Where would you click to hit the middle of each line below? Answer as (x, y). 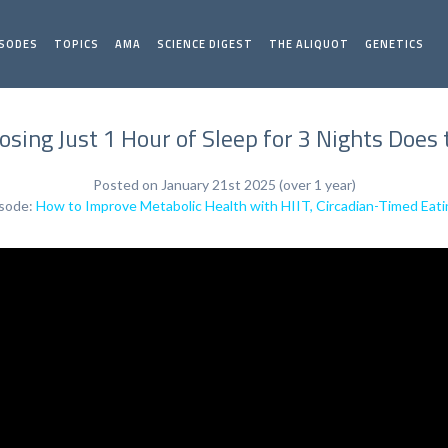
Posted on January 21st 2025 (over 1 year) (224, 184)
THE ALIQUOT (309, 44)
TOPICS (77, 44)
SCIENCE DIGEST (205, 44)
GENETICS (395, 44)
